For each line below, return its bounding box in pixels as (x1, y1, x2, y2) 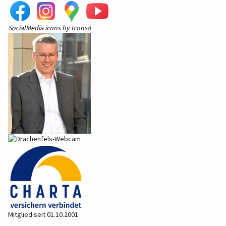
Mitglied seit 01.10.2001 (8, 210, 78, 219)
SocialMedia (8, 23, 43, 32)
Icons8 (71, 23, 91, 32)
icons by (43, 23, 71, 32)
